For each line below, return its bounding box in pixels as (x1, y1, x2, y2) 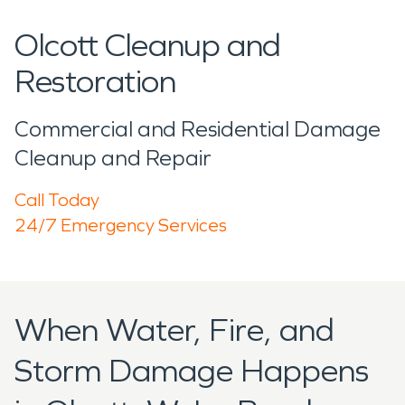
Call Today (14, 188, 99, 211)
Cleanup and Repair (14, 145, 212, 171)
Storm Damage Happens (14, 351, 369, 391)
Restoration (14, 61, 176, 101)
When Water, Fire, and (14, 310, 334, 350)
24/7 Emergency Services (14, 213, 227, 236)
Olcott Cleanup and (14, 25, 281, 65)
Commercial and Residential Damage (14, 116, 381, 142)
